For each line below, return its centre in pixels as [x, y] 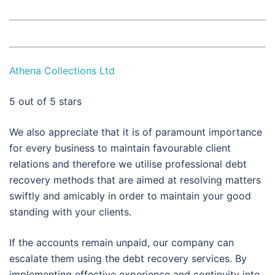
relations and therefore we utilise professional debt [128, 164]
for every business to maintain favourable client [120, 148]
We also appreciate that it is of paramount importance [136, 132]
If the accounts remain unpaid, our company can [122, 243]
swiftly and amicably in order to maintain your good [130, 196]
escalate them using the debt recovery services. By [128, 259]
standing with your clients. [70, 212]
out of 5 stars [48, 102]
